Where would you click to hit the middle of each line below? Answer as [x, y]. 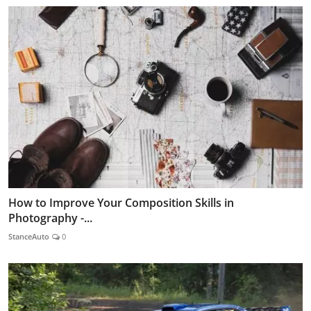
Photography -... [50, 218]
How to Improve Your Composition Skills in [121, 203]
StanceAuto [29, 237]
